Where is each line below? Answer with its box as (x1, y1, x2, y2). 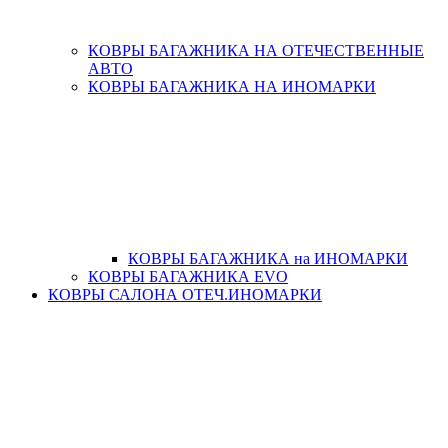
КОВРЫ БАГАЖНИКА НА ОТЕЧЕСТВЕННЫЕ (88, 42, 424, 59)
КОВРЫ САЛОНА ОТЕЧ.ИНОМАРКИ (48, 286, 322, 303)
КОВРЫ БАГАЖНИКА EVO (88, 268, 288, 285)
